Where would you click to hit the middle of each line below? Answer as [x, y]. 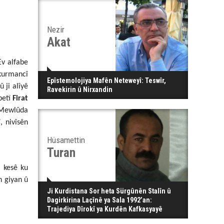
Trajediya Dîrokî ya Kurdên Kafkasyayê [105, 209]
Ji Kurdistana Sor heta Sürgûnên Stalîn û [109, 191]
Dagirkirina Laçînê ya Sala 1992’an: [99, 200]
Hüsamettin [66, 140]
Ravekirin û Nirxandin [80, 89]
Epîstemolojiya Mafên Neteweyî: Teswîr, [106, 80]
